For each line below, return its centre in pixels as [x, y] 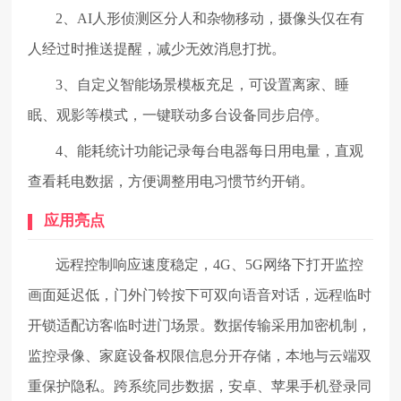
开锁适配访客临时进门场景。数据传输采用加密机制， [200, 326]
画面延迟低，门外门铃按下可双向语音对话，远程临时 [200, 295]
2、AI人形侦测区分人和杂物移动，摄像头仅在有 [210, 18]
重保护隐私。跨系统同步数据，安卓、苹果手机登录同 [200, 387]
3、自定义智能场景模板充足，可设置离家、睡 [203, 84]
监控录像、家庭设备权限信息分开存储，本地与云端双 [200, 356]
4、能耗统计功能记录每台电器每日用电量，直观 [210, 150]
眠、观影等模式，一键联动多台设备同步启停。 [179, 115]
